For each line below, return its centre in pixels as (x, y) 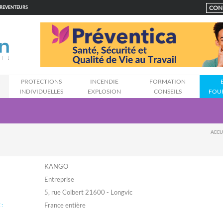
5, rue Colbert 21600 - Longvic (88, 192)
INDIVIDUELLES (41, 91)
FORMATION (167, 81)
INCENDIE (104, 81)
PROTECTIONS (41, 81)
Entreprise (59, 179)
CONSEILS (167, 91)
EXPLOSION (104, 91)
